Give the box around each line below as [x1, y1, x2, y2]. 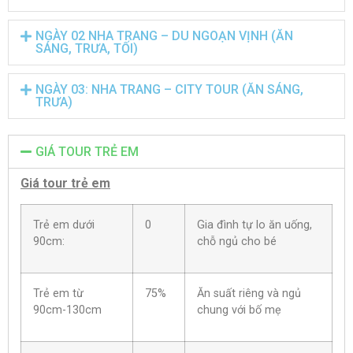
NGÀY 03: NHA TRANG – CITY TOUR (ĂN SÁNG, [35, 82, 304, 98]
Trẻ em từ [33, 287, 87, 301]
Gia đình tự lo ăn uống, [197, 218, 312, 232]
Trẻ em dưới [33, 218, 95, 232]
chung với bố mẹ [197, 303, 281, 318]
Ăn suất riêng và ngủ [197, 287, 301, 301]
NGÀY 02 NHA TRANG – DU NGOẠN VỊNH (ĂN [35, 28, 294, 44]
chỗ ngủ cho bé [197, 235, 277, 249]
